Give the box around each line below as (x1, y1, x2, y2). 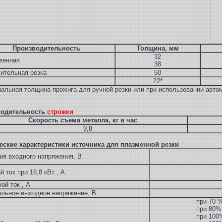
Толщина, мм (136, 45, 179, 53)
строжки (47, 108, 75, 116)
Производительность (12, 45, 80, 53)
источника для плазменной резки (71, 141, 179, 149)
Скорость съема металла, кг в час (28, 116, 137, 124)
